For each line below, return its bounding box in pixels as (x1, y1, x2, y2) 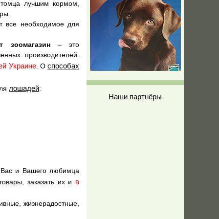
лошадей (9, 84, 39, 93)
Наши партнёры (109, 93, 162, 101)
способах (47, 62, 80, 70)
